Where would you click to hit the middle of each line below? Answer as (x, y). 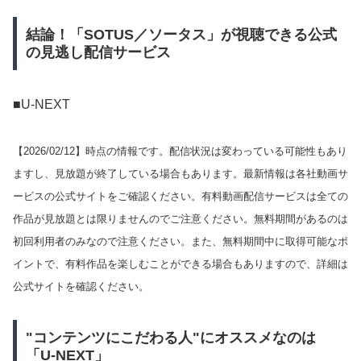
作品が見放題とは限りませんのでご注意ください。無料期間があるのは (180, 218)
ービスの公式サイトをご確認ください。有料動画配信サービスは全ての (180, 196)
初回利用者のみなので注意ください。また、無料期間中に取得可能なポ (180, 241)
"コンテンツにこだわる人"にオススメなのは (170, 338)
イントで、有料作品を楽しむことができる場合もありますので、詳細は (180, 263)
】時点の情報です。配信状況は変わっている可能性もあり (211, 151)
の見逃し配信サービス (98, 52)
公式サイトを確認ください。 (81, 286)
